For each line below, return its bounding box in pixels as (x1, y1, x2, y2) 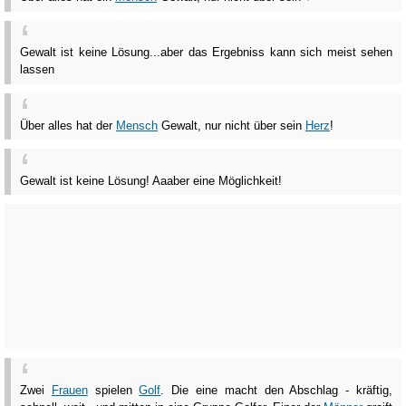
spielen (87, 383, 140, 398)
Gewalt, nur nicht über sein (158, 118, 305, 132)
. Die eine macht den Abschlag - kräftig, (160, 383, 393, 398)
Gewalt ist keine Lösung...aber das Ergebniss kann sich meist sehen (20, 45, 392, 60)
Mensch (116, 118, 158, 132)
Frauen (51, 383, 88, 398)
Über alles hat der (20, 118, 116, 132)
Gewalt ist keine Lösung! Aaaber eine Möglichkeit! (20, 173, 282, 188)
